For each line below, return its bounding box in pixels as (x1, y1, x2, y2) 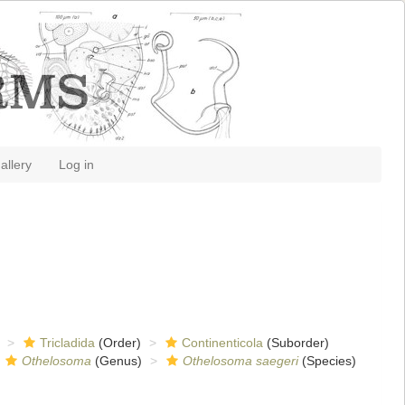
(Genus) (90, 353, 142, 368)
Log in (59, 157, 94, 172)
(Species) (297, 353, 356, 368)
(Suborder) (262, 335, 329, 350)
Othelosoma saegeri (182, 353, 298, 368)
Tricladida (39, 335, 95, 350)
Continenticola (181, 335, 263, 350)
